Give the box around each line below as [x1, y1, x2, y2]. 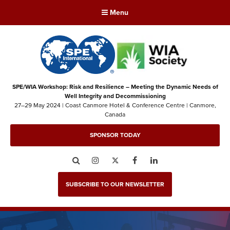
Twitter [124, 155, 143, 165]
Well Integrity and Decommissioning [64, 91, 166, 101]
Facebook [143, 155, 171, 165]
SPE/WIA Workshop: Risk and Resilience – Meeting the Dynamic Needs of [12, 82, 218, 91]
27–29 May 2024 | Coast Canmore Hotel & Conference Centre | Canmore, [14, 100, 216, 110]
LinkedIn [163, 155, 187, 165]
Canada [105, 109, 125, 119]
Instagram [104, 155, 132, 165]
